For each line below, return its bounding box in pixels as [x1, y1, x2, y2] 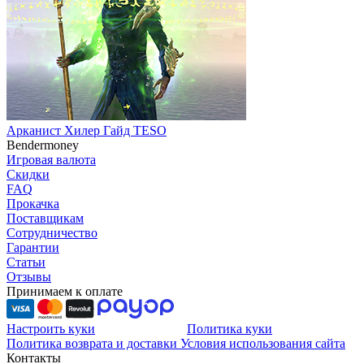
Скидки [6, 167, 50, 182]
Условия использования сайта [180, 336, 345, 351]
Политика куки [187, 322, 272, 336]
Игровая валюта [6, 153, 96, 167]
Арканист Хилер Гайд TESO [6, 123, 167, 138]
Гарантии [6, 240, 59, 255]
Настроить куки [6, 322, 95, 336]
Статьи [6, 255, 45, 270]
